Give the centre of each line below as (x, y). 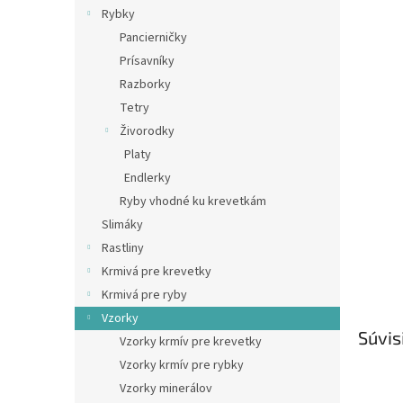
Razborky (145, 85)
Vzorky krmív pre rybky (182, 365)
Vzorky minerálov (166, 389)
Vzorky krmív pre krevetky (191, 342)
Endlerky (148, 178)
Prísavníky (147, 61)
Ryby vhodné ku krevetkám (193, 201)
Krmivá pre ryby (144, 295)
